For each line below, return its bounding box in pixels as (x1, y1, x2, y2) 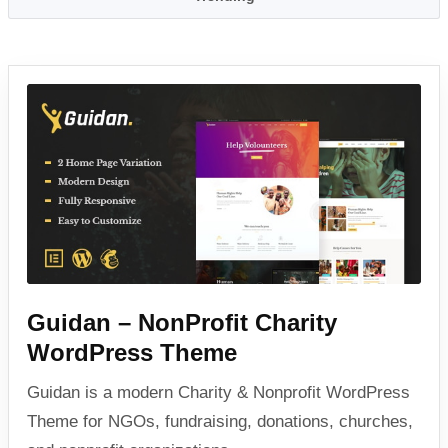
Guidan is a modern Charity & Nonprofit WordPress (27, 383, 410, 403)
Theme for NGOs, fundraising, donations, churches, (27, 412, 413, 432)
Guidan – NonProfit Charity (27, 309, 337, 337)
